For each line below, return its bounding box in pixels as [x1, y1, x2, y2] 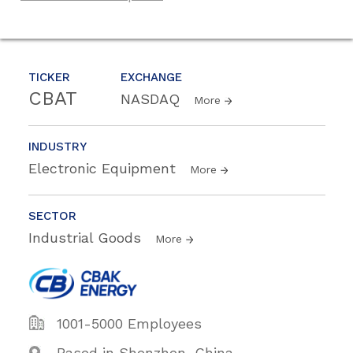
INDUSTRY [28, 139, 87, 154]
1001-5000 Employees [57, 315, 202, 333]
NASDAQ [121, 91, 184, 108]
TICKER [28, 70, 70, 85]
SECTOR [28, 209, 76, 224]
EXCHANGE [121, 70, 182, 85]
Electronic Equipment [28, 160, 180, 177]
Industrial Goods [28, 229, 146, 247]
